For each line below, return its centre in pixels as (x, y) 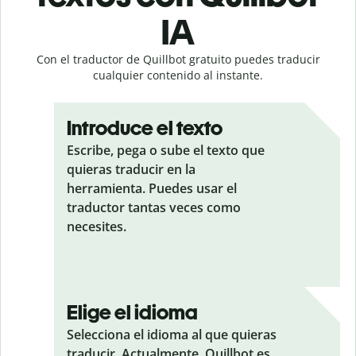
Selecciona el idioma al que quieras (172, 334)
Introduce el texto (145, 128)
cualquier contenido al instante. (178, 75)
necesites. (97, 226)
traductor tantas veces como (154, 207)
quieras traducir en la (131, 169)
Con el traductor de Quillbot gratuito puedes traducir (178, 59)
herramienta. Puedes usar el (152, 188)
